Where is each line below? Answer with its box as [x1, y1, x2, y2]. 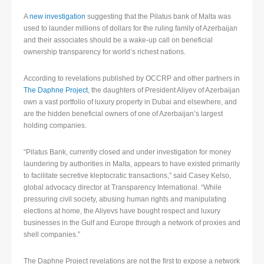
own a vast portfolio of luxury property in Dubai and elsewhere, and [24, 98, 237, 107]
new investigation [29, 12, 85, 21]
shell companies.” [24, 230, 80, 239]
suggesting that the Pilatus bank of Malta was [85, 12, 231, 21]
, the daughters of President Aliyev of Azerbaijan [88, 86, 240, 95]
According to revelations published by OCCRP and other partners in [24, 74, 240, 83]
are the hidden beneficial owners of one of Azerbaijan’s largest [24, 110, 223, 118]
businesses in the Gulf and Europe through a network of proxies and [24, 219, 240, 227]
